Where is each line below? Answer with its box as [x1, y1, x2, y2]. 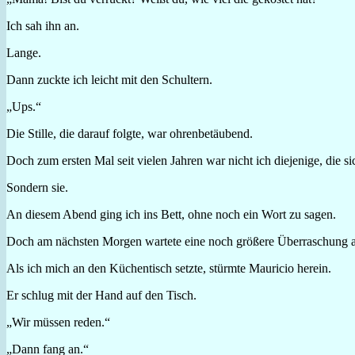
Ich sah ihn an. [6, 18, 79, 32]
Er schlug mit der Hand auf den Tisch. [6, 288, 197, 302]
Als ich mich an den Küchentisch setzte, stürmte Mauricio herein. [6, 261, 331, 275]
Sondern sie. [6, 180, 68, 194]
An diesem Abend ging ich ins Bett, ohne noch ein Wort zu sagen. [6, 207, 336, 221]
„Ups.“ [6, 99, 41, 113]
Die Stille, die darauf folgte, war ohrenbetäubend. [6, 126, 253, 140]
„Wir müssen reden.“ [6, 315, 110, 329]
